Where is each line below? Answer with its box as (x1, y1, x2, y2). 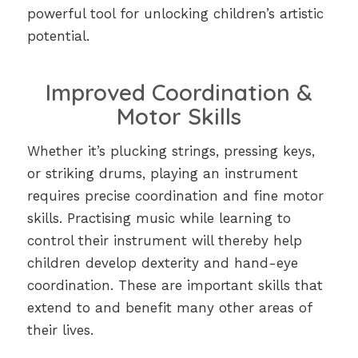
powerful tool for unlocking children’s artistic (26, 5, 324, 22)
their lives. (26, 322, 93, 339)
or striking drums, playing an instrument (26, 165, 298, 182)
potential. (26, 27, 89, 44)
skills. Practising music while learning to (26, 210, 291, 227)
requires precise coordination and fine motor (26, 188, 324, 205)
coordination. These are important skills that (26, 277, 323, 294)
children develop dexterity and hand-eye (26, 255, 298, 272)
